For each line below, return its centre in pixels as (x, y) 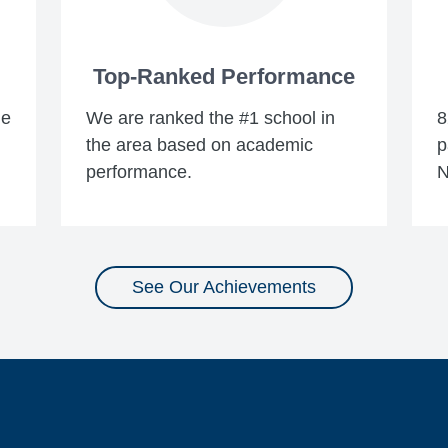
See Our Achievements (224, 287)
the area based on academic (199, 145)
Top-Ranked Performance (223, 77)
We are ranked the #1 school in (210, 118)
